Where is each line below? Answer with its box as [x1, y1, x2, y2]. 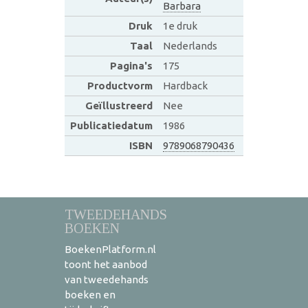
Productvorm [87, 79, 153, 91]
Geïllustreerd [85, 99, 153, 111]
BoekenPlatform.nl [65, 243, 156, 255]
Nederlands [162, 39, 217, 52]
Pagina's [109, 59, 153, 71]
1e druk [162, 19, 197, 32]
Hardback [162, 79, 208, 91]
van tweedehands [65, 273, 148, 285]
